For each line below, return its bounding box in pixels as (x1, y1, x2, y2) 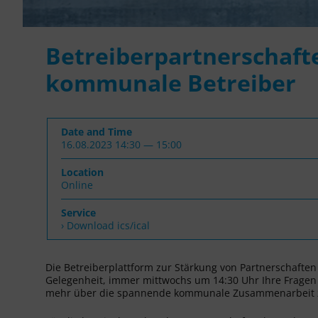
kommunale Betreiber (45, 67, 296, 98)
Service (61, 205, 96, 219)
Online (61, 177, 93, 192)
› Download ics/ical (61, 218, 150, 232)
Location (61, 165, 104, 179)
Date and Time (61, 124, 132, 138)
